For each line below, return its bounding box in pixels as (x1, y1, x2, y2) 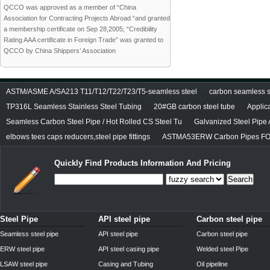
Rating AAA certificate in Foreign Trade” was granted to (4, 36, 163, 43)
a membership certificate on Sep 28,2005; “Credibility (4, 25, 157, 33)
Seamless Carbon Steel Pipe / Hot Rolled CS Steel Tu (6, 118, 182, 126)
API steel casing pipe (98, 245, 159, 253)
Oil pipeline (196, 260, 228, 268)
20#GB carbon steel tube (154, 102, 235, 111)
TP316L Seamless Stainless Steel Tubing (6, 102, 142, 111)
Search (228, 175, 253, 184)
